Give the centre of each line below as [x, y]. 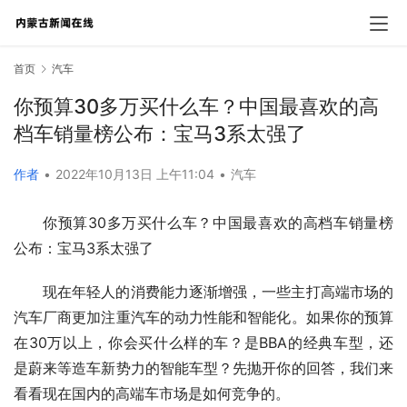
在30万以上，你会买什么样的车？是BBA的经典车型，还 [203, 343]
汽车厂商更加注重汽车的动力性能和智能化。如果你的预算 [203, 318]
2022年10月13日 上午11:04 [137, 174]
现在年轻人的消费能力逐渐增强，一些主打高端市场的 [218, 292]
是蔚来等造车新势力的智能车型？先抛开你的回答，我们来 [203, 368]
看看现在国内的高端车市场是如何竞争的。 [152, 394]
